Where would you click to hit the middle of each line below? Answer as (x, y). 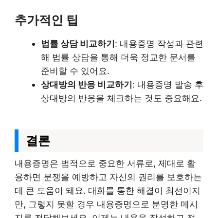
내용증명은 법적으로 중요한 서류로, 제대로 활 (105, 163)
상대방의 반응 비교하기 (87, 84)
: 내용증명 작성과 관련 (159, 44)
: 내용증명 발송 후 (168, 84)
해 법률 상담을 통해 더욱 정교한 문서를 (118, 57)
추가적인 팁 (46, 20)
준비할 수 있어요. (75, 71)
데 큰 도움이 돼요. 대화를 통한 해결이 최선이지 (108, 191)
